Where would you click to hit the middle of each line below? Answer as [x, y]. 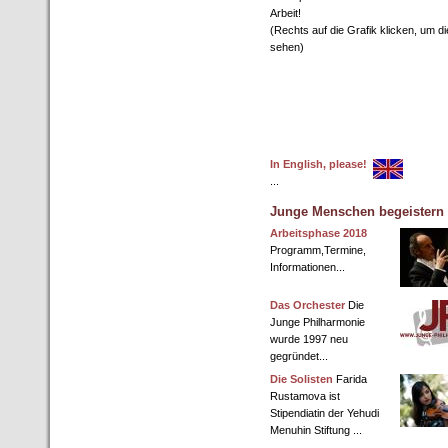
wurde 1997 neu [309, 339]
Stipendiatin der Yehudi [324, 413]
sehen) [287, 47]
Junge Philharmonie [317, 322]
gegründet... [299, 356]
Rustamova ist [305, 396]
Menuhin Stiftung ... [316, 430]
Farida [350, 379]
